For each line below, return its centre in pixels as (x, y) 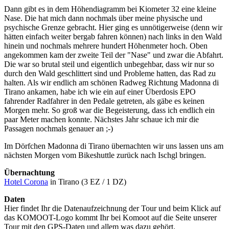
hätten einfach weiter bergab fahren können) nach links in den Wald (113, 37)
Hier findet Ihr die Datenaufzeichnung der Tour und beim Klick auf (112, 209)
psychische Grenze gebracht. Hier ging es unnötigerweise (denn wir (113, 28)
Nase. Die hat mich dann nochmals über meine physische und (103, 18)
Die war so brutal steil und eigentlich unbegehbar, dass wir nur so (109, 64)
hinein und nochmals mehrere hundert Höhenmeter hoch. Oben (106, 46)
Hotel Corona (26, 182)
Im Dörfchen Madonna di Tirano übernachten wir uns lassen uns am (114, 146)
